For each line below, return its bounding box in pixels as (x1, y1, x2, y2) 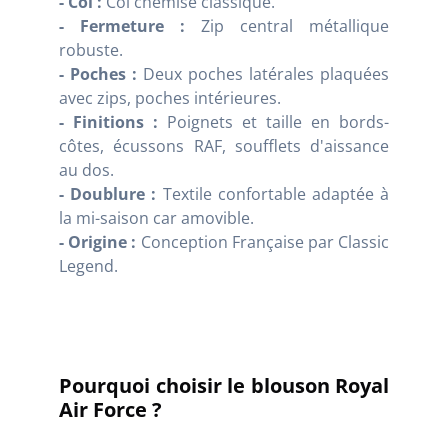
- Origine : (59, 231, 137, 254)
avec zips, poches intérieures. (59, 87, 281, 110)
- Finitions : (59, 111, 158, 134)
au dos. (59, 159, 114, 182)
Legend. (59, 255, 118, 278)
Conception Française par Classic (136, 231, 390, 254)
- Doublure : (59, 183, 157, 206)
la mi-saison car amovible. (59, 207, 254, 230)
